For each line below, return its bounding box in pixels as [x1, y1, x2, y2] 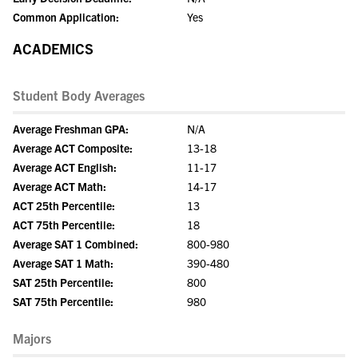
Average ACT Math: [13, 179, 106, 193]
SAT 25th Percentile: [13, 275, 113, 289]
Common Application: [13, 10, 119, 24]
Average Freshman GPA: [13, 121, 129, 136]
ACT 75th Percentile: [13, 217, 115, 232]
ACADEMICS [13, 39, 93, 58]
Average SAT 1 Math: [13, 256, 113, 270]
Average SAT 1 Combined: [13, 237, 138, 251]
